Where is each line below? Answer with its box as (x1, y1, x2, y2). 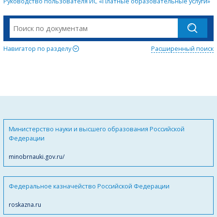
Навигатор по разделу (3, 44, 73, 53)
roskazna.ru (9, 200, 41, 209)
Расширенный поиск (151, 44, 214, 53)
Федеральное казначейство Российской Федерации (9, 181, 170, 190)
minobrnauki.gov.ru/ (9, 152, 64, 161)
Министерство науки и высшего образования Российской (9, 124, 185, 133)
